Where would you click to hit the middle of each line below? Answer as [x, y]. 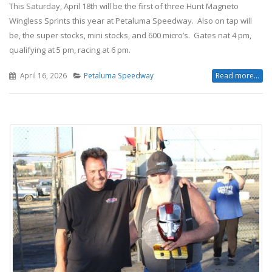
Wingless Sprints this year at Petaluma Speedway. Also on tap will [131, 20]
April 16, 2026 [42, 75]
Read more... [237, 75]
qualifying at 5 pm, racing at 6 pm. [72, 49]
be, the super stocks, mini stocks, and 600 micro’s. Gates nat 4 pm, [130, 35]
